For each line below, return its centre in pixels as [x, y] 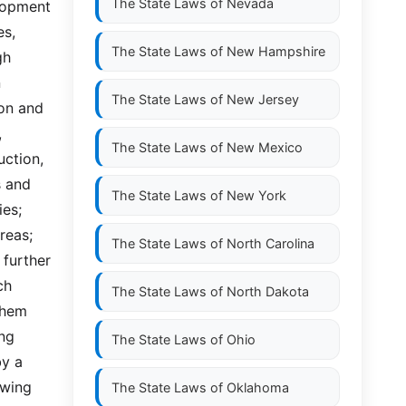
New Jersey [263, 99]
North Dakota [268, 291]
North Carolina [271, 243]
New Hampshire [276, 51]
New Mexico [265, 147]
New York [256, 195]
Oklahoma [258, 387]
